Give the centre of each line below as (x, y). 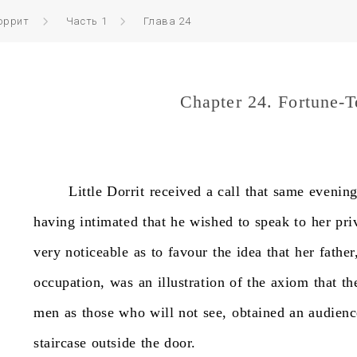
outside (114, 343)
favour (188, 252)
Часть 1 (86, 21)
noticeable (97, 252)
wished (212, 222)
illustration (191, 282)
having (55, 222)
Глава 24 (167, 21)
